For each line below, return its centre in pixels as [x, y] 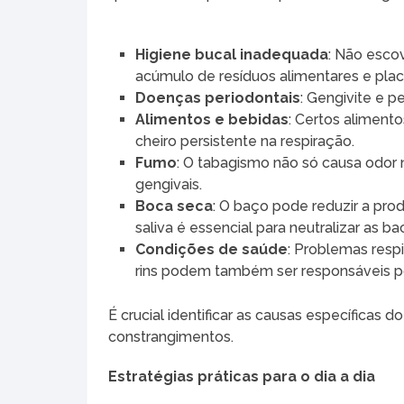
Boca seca [174, 206]
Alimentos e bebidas [212, 119]
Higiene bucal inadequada [232, 54]
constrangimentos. [171, 337]
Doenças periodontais [218, 97]
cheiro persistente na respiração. [245, 141]
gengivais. [169, 184]
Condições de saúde [212, 249]
